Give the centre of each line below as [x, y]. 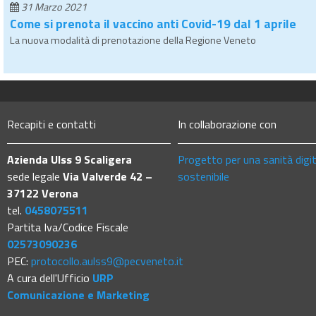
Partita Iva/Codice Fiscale [68, 227]
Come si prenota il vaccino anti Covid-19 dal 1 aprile [153, 23]
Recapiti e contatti [51, 124]
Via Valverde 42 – [108, 176]
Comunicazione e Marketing [78, 294]
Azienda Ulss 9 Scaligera [71, 159]
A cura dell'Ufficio [50, 278]
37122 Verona [43, 193]
